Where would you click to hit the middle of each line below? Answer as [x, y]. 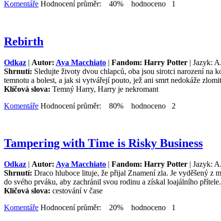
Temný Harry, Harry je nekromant [105, 89]
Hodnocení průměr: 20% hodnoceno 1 [107, 208]
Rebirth [24, 41]
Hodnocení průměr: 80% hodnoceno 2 [107, 106]
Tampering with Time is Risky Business [103, 143]
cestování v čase [77, 191]
